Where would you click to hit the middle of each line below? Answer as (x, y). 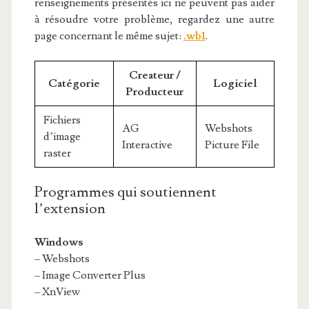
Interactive (147, 145)
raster (57, 153)
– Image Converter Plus (90, 275)
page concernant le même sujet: (109, 36)
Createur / (154, 75)
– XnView (57, 292)
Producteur (155, 92)
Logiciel (235, 83)
